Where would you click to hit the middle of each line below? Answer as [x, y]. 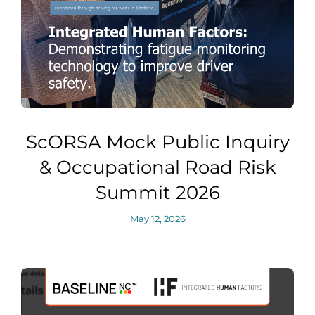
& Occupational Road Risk [157, 167]
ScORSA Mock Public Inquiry [157, 142]
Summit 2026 [157, 192]
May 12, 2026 [157, 218]
